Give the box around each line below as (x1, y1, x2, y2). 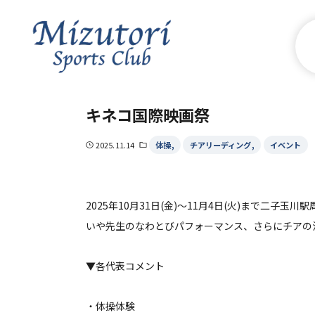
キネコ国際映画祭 (86, 103, 210, 127)
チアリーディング (189, 139, 252, 151)
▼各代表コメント (86, 259, 165, 274)
